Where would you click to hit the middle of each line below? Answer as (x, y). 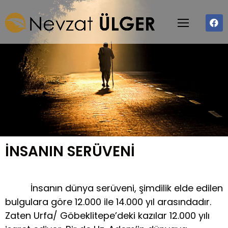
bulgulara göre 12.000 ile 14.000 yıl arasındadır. (108, 202)
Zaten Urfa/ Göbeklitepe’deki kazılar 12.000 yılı (107, 216)
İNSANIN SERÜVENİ (70, 152)
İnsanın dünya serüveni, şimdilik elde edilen (114, 188)
